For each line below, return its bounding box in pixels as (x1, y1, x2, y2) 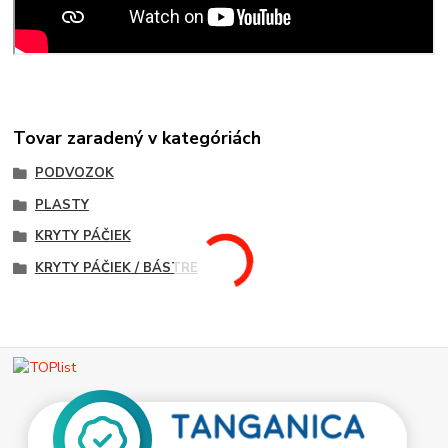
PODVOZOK (34, 163, 114, 182)
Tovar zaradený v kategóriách (13, 125, 262, 150)
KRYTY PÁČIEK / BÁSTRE (34, 259, 198, 277)
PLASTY (34, 195, 89, 214)
